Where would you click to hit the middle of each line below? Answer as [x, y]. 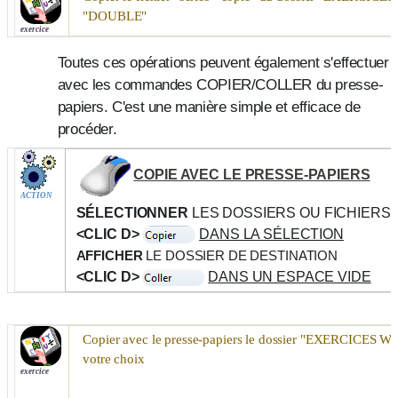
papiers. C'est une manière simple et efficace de [209, 107]
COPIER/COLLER [254, 85]
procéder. [87, 129]
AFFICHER [109, 255]
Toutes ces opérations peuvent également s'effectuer [223, 63]
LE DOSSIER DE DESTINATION [240, 255]
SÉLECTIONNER [132, 212]
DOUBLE [115, 16]
